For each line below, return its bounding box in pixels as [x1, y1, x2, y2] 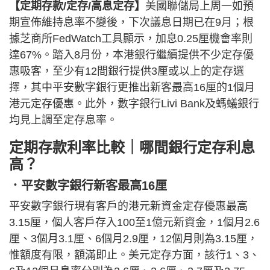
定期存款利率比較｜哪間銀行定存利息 [9, 139, 255, 155]
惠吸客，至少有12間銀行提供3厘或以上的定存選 [9, 64, 244, 77]
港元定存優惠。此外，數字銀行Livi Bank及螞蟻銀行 [9, 97, 259, 110]
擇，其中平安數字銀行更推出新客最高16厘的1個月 [9, 81, 255, 93]
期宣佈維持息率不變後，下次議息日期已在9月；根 [9, 16, 254, 28]
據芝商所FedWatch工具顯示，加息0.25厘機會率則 [9, 32, 253, 45]
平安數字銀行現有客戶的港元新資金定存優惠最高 [9, 199, 248, 212]
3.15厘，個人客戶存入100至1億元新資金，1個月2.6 [9, 216, 260, 228]
